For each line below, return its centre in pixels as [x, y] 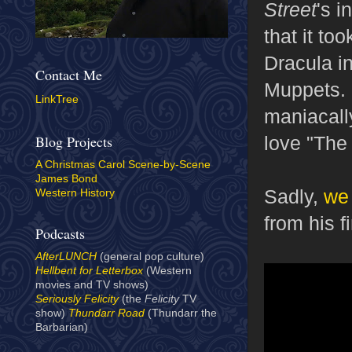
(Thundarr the [181, 313]
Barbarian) [62, 328]
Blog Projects [74, 142]
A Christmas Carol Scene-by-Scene [123, 165]
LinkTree [57, 99]
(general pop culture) [150, 257]
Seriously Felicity [77, 299]
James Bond [66, 179]
